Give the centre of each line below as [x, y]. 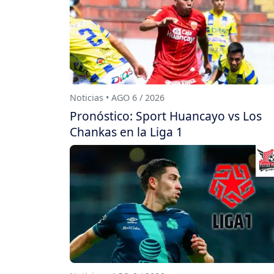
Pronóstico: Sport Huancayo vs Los [166, 116]
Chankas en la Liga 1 [126, 131]
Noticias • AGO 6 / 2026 [117, 97]
